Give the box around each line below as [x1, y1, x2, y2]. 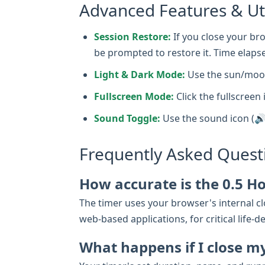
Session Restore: [94, 30, 171, 43]
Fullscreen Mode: [94, 90, 174, 103]
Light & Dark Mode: [94, 68, 185, 81]
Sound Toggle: [94, 112, 160, 125]
